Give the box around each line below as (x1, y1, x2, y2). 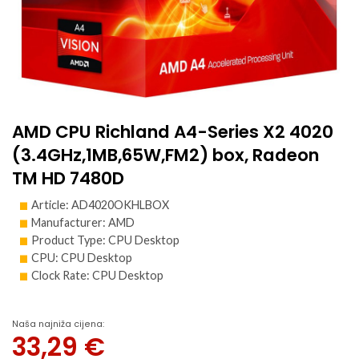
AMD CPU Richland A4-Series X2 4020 (12, 119, 333, 145)
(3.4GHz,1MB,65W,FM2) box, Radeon (12, 143, 319, 168)
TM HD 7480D (12, 166, 124, 192)
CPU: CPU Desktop (31, 251, 132, 265)
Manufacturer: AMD (31, 216, 135, 230)
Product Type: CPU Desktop (31, 233, 179, 248)
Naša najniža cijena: (12, 317, 104, 330)
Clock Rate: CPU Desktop (31, 268, 163, 283)
